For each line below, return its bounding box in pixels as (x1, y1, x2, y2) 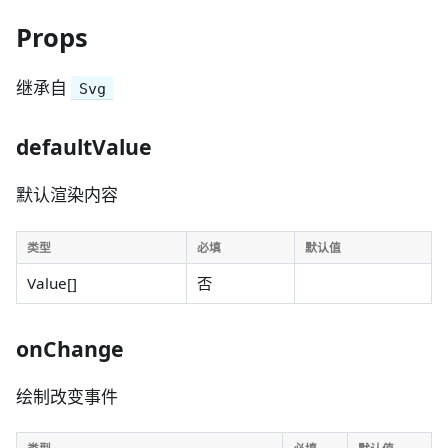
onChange (16, 333, 124, 363)
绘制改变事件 (16, 384, 118, 408)
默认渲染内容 (16, 183, 118, 207)
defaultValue (16, 132, 152, 162)
